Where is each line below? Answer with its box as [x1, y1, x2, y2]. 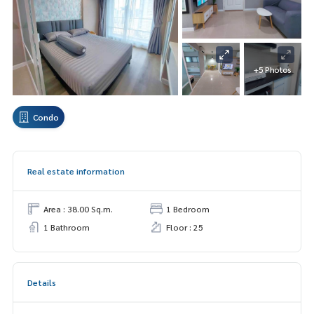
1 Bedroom [166, 203, 210, 215]
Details [27, 277, 56, 289]
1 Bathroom [43, 221, 90, 233]
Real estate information [27, 165, 125, 177]
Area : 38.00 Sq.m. [43, 203, 113, 215]
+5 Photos [253, 63, 292, 75]
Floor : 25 [166, 221, 203, 233]
